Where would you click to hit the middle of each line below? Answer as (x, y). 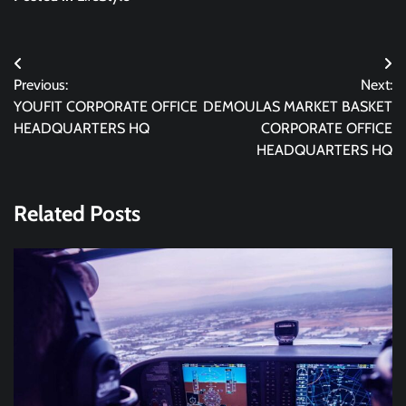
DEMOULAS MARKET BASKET (298, 107)
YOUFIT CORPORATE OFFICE (106, 107)
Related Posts (77, 214)
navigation (62, 101)
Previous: (41, 85)
